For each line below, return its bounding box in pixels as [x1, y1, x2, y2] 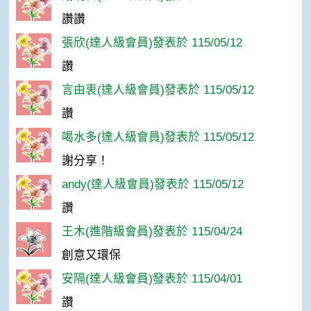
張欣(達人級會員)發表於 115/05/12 [61, 36, 242, 50]
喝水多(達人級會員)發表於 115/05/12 [61, 131, 254, 144]
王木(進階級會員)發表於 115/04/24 [61, 225, 242, 239]
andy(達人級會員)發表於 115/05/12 [61, 178, 244, 192]
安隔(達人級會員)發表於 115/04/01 [61, 272, 242, 286]
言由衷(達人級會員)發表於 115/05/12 [61, 83, 254, 97]
